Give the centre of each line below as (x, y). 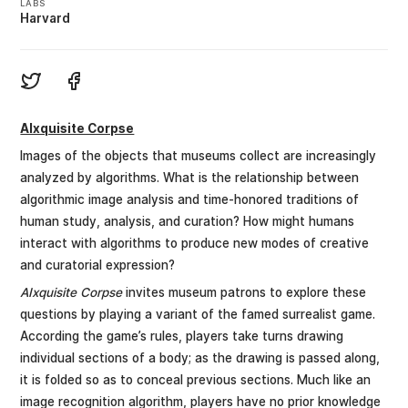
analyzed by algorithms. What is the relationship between (190, 178)
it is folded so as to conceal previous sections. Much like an (196, 379)
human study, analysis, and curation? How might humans (188, 222)
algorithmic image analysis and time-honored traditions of (190, 200)
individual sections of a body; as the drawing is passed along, (200, 357)
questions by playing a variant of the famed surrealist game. (198, 314)
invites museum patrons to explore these (245, 292)
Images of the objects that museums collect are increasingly (199, 156)
